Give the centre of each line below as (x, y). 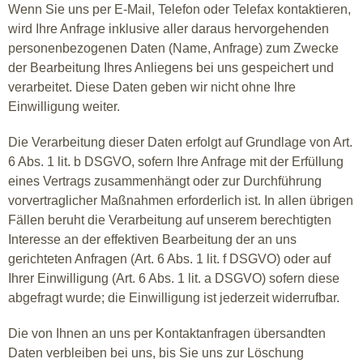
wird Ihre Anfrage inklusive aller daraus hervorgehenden (169, 29)
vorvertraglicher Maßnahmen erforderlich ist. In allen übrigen (181, 201)
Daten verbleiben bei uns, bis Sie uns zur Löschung (156, 353)
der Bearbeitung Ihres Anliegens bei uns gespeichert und (171, 68)
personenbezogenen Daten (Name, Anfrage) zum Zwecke (173, 48)
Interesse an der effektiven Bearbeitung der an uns (152, 239)
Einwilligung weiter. (64, 107)
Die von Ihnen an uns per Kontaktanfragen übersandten (167, 333)
